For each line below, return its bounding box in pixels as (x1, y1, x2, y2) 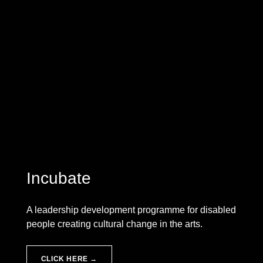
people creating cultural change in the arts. (26, 218, 203, 229)
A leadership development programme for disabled (26, 204, 236, 215)
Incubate (26, 168, 91, 187)
